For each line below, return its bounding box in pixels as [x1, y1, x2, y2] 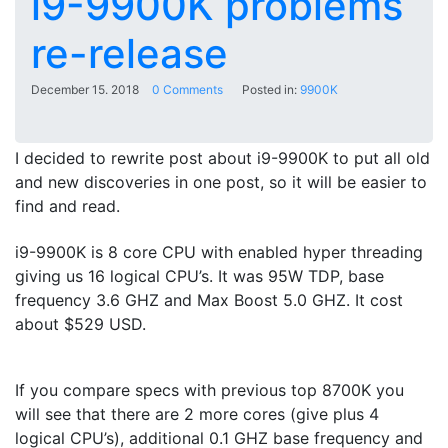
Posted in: [236, 81, 300, 97]
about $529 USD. [15, 314, 146, 335]
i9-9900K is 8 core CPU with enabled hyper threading [15, 242, 423, 263]
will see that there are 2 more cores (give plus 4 [15, 403, 379, 424]
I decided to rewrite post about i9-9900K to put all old [15, 147, 430, 168]
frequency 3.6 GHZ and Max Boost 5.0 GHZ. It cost [15, 290, 403, 311]
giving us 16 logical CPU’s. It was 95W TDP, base [15, 266, 384, 287]
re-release [31, 28, 228, 78]
